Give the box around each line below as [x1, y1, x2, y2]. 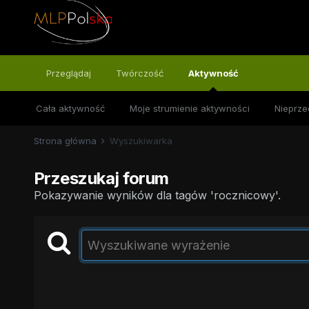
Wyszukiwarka [109, 135, 172, 146]
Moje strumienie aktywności [129, 103, 250, 114]
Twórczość [115, 68, 163, 79]
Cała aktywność [35, 103, 105, 114]
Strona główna [33, 135, 99, 146]
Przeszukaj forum [33, 168, 169, 188]
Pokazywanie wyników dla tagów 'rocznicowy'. [33, 188, 281, 202]
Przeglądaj [46, 68, 91, 79]
